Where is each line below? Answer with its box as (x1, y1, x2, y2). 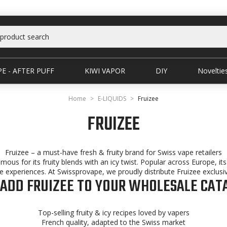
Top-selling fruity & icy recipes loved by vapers (37, 208, 190, 217)
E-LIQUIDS (98, 94, 126, 103)
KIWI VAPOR (85, 66, 125, 75)
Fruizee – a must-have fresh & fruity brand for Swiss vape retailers (5, 147, 222, 157)
